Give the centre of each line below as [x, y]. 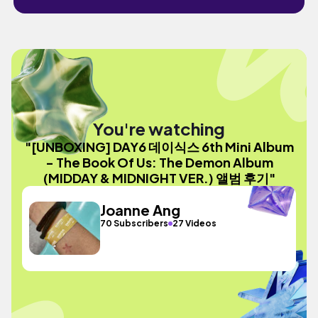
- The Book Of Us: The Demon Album [159, 162]
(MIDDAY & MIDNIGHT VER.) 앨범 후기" [159, 177]
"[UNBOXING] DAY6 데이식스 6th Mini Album [159, 146]
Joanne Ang [141, 210]
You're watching [159, 128]
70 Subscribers [135, 223]
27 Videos [195, 223]
